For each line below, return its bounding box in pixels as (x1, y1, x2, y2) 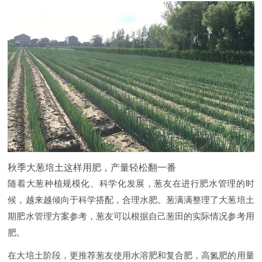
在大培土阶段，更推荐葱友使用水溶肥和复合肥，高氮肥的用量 (8, 250, 254, 261)
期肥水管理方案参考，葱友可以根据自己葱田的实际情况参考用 (8, 211, 254, 221)
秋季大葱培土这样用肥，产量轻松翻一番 (8, 161, 177, 173)
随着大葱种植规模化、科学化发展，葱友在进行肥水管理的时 (8, 178, 254, 188)
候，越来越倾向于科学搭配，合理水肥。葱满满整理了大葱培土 (8, 194, 254, 205)
